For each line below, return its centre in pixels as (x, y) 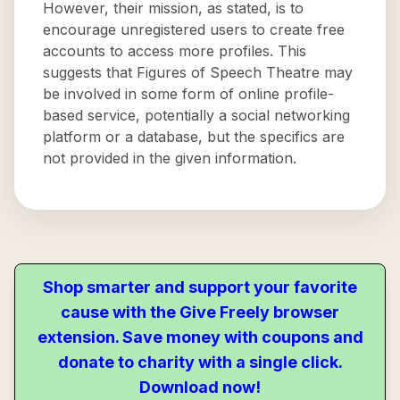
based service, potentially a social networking (196, 115)
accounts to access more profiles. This (175, 51)
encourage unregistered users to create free (194, 29)
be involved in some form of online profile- (188, 94)
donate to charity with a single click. (200, 362)
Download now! (200, 387)
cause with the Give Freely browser (200, 312)
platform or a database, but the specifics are (194, 137)
